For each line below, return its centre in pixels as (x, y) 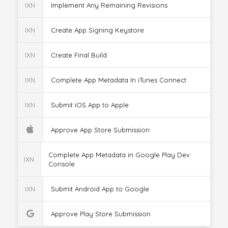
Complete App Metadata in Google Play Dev (119, 155)
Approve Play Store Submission (101, 214)
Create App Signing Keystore (97, 30)
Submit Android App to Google (100, 189)
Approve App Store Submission (100, 130)
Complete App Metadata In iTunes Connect (118, 80)
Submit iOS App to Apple (90, 105)
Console (62, 164)
